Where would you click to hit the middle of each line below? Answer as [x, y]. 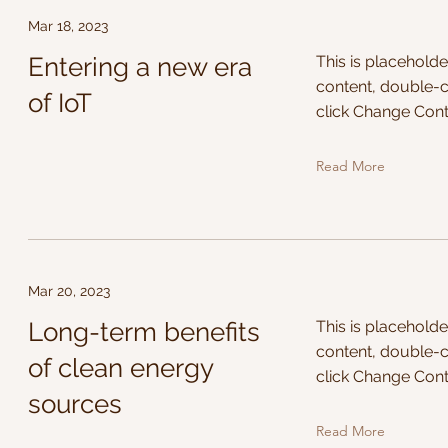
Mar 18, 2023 [68, 26]
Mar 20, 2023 [69, 291]
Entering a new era [140, 67]
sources [75, 404]
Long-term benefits [144, 332]
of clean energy [120, 368]
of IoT [60, 103]
